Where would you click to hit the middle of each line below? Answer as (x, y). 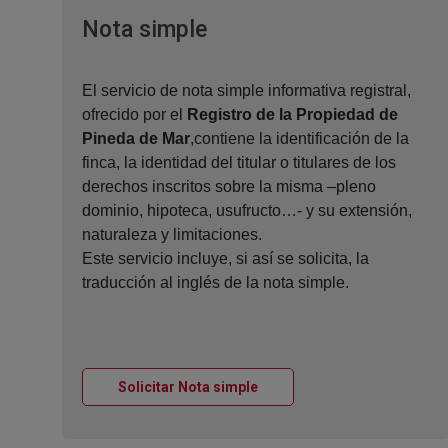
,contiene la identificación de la (299, 139)
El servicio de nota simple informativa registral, (246, 91)
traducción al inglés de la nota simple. (215, 283)
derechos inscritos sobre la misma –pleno (229, 187)
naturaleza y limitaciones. (172, 235)
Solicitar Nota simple (188, 387)
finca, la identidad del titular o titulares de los (239, 163)
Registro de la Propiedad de (292, 115)
